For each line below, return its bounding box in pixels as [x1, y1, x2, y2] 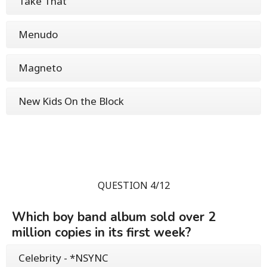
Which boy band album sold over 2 [12, 208, 216, 225]
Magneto [18, 60, 62, 74]
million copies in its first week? [12, 223, 191, 241]
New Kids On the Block [18, 94, 124, 108]
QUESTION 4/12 [97, 178, 170, 192]
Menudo [18, 27, 58, 41]
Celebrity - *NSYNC [18, 250, 108, 265]
